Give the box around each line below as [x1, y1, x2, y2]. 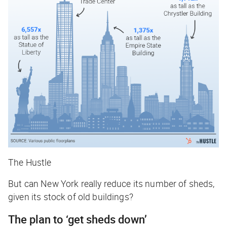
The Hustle [8, 156, 52, 168]
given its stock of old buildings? [8, 190, 133, 203]
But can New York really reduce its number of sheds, [8, 177, 215, 190]
